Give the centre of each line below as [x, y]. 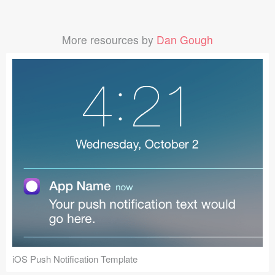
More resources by [109, 40]
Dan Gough [185, 40]
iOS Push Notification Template [75, 259]
